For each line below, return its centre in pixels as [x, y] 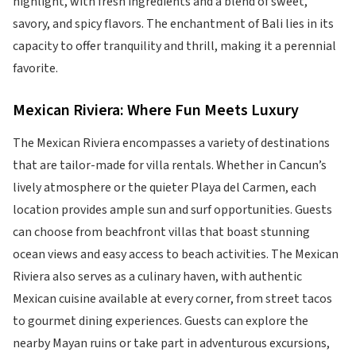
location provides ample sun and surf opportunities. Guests [172, 210]
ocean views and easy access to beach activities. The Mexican [176, 254]
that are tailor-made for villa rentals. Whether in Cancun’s [170, 165]
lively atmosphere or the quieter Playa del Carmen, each [164, 188]
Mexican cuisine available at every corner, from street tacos [172, 299]
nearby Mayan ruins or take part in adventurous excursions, [171, 343]
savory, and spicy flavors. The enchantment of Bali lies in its [173, 24]
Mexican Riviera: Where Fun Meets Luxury [156, 110]
